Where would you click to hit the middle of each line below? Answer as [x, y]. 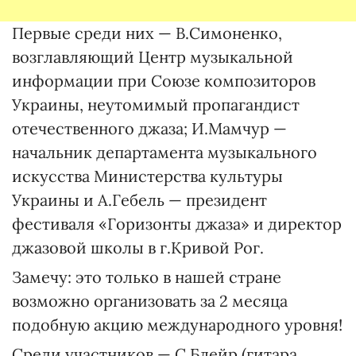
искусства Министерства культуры [147, 176]
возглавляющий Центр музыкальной [153, 57]
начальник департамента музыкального [164, 152]
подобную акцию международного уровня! [177, 325]
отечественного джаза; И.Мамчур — [149, 128]
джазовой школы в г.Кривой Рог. [138, 248]
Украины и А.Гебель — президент [139, 200]
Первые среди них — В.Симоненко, [147, 33]
